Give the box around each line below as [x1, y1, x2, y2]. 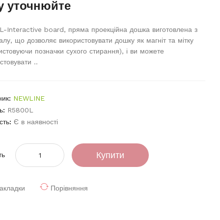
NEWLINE [13, 94, 45, 102]
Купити [96, 150, 125, 160]
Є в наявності [14, 118, 58, 126]
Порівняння [51, 184, 88, 192]
